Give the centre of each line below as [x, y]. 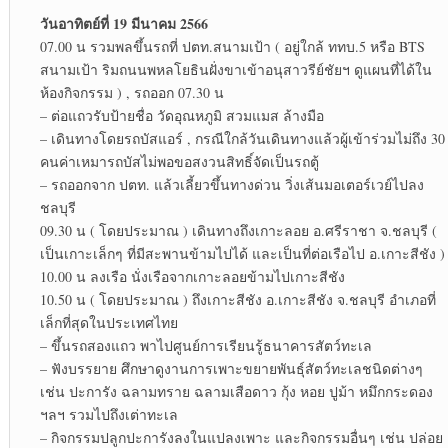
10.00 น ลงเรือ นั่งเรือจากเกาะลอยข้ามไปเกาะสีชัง [192, 277]
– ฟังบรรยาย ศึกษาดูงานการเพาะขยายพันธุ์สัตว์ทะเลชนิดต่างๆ [231, 369]
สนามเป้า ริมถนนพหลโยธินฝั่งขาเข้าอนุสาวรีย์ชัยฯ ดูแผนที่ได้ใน [235, 70]
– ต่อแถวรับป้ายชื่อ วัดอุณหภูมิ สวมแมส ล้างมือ [181, 116]
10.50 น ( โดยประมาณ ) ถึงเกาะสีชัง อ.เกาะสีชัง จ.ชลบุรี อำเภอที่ [237, 300]
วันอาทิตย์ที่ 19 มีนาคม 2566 [123, 24]
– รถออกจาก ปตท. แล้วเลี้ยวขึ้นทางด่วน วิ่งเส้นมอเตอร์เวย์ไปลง [231, 185]
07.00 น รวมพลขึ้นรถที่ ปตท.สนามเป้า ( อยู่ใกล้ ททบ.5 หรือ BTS [232, 47]
